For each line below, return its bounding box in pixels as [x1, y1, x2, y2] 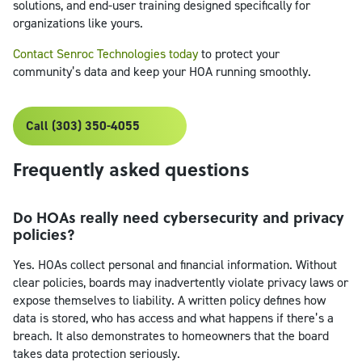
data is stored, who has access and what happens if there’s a [13, 309, 334, 326]
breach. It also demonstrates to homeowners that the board [13, 326, 329, 344]
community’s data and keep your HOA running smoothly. [13, 62, 311, 80]
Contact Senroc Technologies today [13, 44, 198, 62]
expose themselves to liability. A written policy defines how [13, 291, 326, 309]
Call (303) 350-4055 [26, 116, 140, 134]
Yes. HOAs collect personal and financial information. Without [13, 255, 337, 273]
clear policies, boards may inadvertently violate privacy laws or [13, 273, 348, 291]
